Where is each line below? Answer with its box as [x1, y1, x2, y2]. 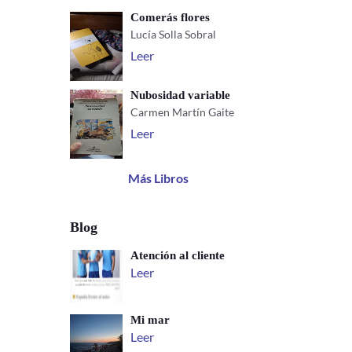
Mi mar [130, 313, 170, 327]
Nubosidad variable [130, 89, 231, 102]
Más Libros [127, 170, 189, 186]
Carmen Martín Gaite [130, 105, 235, 119]
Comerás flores [130, 11, 211, 24]
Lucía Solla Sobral [130, 27, 217, 42]
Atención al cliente [130, 249, 225, 262]
